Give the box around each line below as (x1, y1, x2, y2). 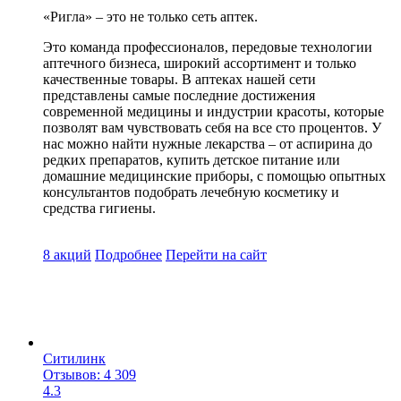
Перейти (166, 246, 218, 262)
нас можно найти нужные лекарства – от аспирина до (43, 135, 372, 151)
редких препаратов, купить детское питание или (43, 151, 340, 167)
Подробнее (95, 246, 162, 262)
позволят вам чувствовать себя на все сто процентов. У (43, 119, 381, 135)
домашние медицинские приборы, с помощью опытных (43, 167, 386, 183)
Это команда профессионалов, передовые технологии (43, 38, 372, 55)
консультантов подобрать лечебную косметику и (43, 183, 339, 200)
